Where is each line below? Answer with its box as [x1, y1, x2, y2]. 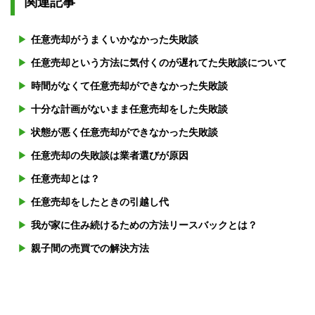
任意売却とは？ [31, 173, 100, 185]
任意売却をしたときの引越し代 [31, 196, 169, 208]
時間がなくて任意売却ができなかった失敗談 [31, 80, 228, 92]
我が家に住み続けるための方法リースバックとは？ [31, 219, 257, 231]
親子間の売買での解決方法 [31, 243, 149, 255]
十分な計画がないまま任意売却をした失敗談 [31, 103, 228, 115]
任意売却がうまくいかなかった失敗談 [31, 34, 198, 46]
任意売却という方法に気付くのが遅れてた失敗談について [31, 57, 287, 69]
